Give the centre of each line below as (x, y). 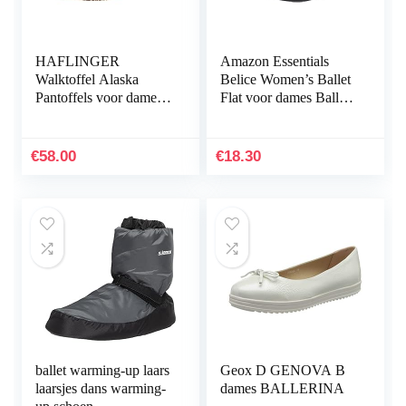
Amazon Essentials (275, 62)
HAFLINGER (78, 62)
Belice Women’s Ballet (286, 80)
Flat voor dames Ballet (285, 98)
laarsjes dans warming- (101, 389)
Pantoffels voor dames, (101, 98)
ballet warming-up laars (103, 371)
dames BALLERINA (283, 389)
